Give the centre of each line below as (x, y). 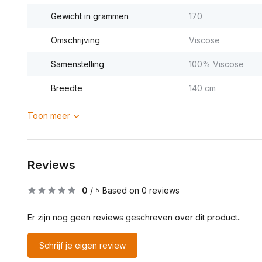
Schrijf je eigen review (82, 245)
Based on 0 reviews (141, 190)
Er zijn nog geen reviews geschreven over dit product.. (134, 217)
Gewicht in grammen (90, 16)
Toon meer (49, 116)
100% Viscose (216, 64)
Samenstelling (77, 64)
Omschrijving (75, 40)
